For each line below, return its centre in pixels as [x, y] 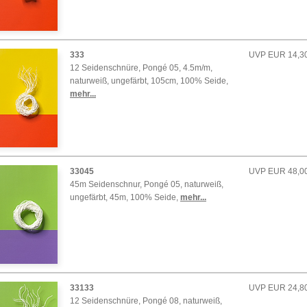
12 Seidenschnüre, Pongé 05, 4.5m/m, [141, 68]
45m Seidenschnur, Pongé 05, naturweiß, [147, 184]
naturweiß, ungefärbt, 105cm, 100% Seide [148, 81]
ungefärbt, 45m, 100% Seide [123, 197]
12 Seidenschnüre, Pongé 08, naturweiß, [146, 301]
